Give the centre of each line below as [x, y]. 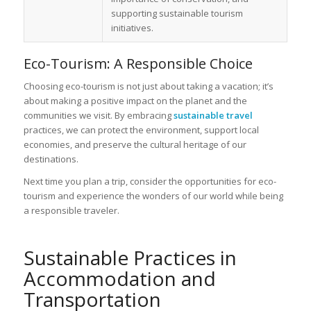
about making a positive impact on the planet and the [135, 100]
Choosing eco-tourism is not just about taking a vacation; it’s [148, 86]
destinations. [51, 159]
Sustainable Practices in [130, 257]
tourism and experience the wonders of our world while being [153, 195]
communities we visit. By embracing [98, 115]
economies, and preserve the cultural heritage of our [135, 144]
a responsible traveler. [71, 210]
